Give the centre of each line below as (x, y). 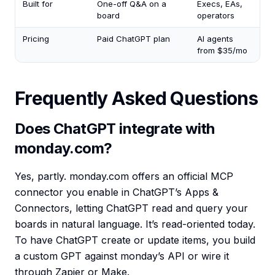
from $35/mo (222, 51)
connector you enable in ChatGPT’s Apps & (117, 192)
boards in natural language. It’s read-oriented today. (135, 224)
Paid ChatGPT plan (134, 39)
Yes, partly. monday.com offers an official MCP (124, 176)
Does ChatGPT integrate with (115, 129)
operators (216, 16)
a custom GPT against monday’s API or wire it (122, 256)
